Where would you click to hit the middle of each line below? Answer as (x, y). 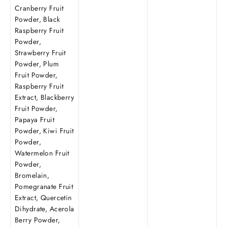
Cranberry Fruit (39, 8)
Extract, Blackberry (45, 98)
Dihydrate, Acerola (45, 209)
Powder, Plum (37, 64)
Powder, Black (37, 20)
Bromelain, (32, 176)
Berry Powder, (37, 220)
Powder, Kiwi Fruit (44, 131)
